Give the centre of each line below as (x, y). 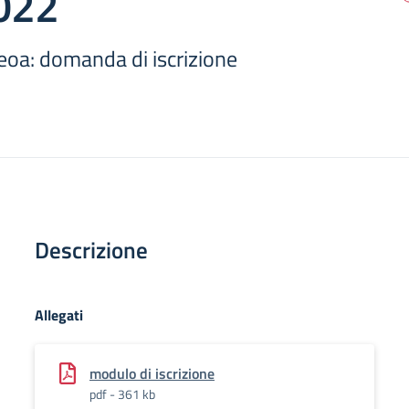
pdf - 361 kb (122, 394)
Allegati (59, 315)
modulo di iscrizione (152, 373)
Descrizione (91, 250)
